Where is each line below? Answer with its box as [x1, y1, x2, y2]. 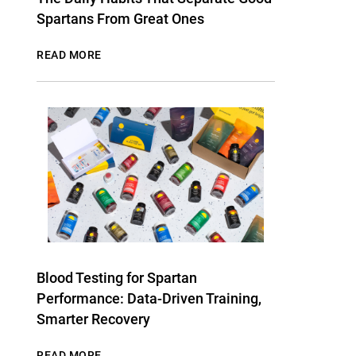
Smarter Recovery [37, 311, 150, 327]
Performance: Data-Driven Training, [37, 290, 261, 307]
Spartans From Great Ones [37, 10, 204, 27]
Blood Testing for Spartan [37, 269, 197, 286]
